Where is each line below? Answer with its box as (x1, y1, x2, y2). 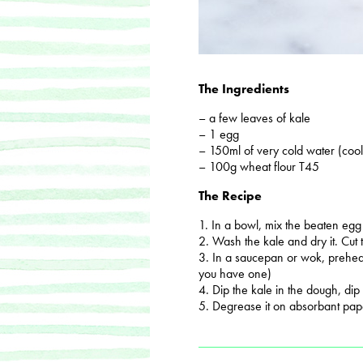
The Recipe (198, 187, 262, 204)
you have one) (198, 265, 271, 282)
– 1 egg (198, 126, 239, 143)
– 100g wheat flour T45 (198, 158, 319, 175)
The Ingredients (198, 80, 289, 97)
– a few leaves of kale (198, 109, 310, 126)
